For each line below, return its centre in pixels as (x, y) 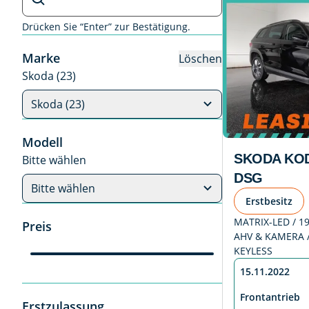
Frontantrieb (270, 297)
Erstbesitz (269, 201)
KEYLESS (253, 251)
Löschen (200, 58)
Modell (42, 142)
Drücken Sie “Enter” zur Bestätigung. (106, 27)
